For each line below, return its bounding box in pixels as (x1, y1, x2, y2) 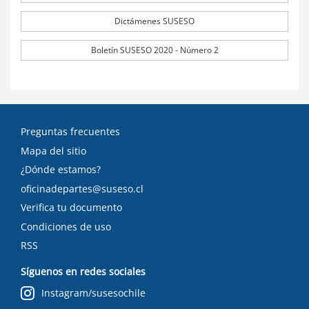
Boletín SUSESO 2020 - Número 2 (90, 44, 219, 56)
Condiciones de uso (21, 219, 111, 233)
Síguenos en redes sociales (21, 264, 146, 278)
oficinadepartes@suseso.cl (21, 181, 143, 195)
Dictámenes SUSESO (114, 15, 195, 27)
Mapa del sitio (21, 143, 86, 157)
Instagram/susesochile (41, 286, 146, 299)
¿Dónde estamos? (21, 163, 101, 176)
